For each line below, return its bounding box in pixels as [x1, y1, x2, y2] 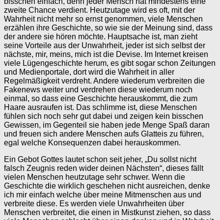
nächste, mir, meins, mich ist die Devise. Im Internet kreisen [4, 50, 208, 58]
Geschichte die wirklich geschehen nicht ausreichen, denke [4, 181, 210, 190]
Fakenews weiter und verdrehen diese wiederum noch [4, 85, 192, 94]
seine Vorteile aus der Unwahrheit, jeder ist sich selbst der [4, 41, 205, 50]
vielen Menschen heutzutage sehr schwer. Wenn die [4, 172, 185, 181]
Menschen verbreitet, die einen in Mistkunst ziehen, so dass [4, 208, 211, 217]
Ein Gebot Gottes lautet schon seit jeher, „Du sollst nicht [4, 155, 196, 164]
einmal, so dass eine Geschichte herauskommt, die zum [4, 94, 197, 103]
